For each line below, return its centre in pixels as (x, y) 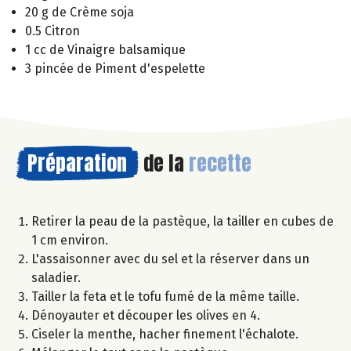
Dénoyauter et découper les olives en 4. (146, 315)
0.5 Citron (52, 31)
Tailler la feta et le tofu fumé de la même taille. (165, 296)
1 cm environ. (70, 240)
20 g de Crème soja (80, 12)
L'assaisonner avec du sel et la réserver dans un (170, 259)
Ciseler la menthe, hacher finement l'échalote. (165, 334)
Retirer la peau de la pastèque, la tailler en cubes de (183, 221)
